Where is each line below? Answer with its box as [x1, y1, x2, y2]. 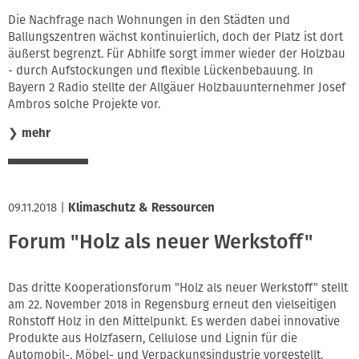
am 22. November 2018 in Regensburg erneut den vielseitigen [8, 297, 337, 313]
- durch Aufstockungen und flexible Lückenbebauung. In [8, 63, 313, 79]
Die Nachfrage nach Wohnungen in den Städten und [8, 13, 290, 28]
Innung [43, 12, 82, 27]
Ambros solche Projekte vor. [8, 97, 160, 112]
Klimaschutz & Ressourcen [68, 200, 215, 216]
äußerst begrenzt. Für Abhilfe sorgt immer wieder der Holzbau [8, 46, 345, 62]
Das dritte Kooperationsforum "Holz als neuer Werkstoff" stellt [8, 280, 348, 296]
